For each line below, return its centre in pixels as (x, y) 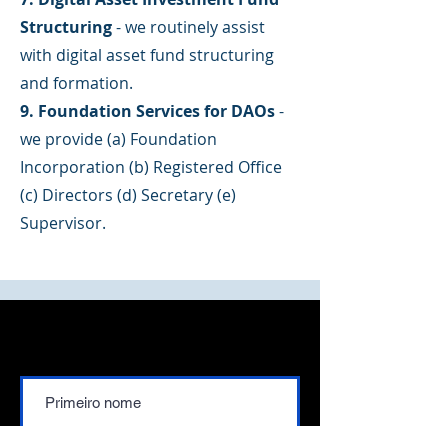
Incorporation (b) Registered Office (151, 167)
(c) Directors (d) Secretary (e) (128, 195)
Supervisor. (63, 223)
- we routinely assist (190, 27)
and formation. (78, 83)
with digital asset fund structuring (147, 55)
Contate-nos (160, 335)
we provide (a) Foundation (118, 139)
